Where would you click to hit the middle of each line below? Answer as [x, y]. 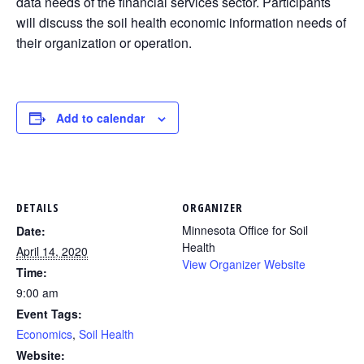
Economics [44, 334]
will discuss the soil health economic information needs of [181, 22]
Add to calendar [100, 118]
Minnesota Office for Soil [245, 230]
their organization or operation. [104, 43]
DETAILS [38, 208]
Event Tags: [49, 314]
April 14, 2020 [52, 251]
